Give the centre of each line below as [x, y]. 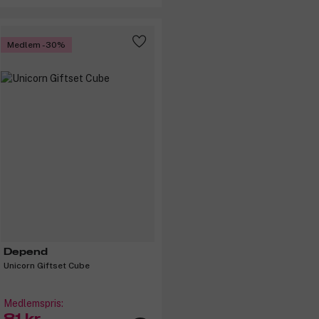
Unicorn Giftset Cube [47, 266]
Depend [26, 252]
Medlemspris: [33, 304]
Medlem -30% [36, 45]
